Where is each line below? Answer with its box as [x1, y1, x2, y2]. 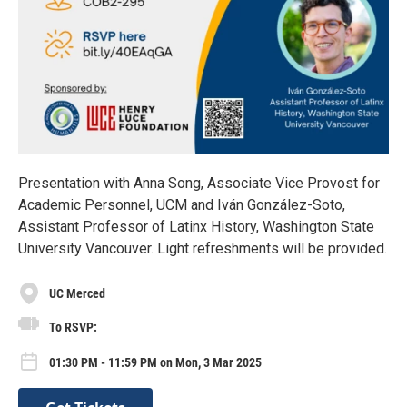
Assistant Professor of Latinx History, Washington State [18, 218, 374, 235]
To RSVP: [49, 319, 97, 334]
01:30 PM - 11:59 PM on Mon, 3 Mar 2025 [49, 355, 262, 371]
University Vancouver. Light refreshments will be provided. [18, 240, 387, 257]
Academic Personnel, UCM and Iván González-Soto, [18, 196, 345, 213]
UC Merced [49, 285, 105, 301]
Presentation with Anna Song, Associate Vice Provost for [18, 174, 380, 192]
